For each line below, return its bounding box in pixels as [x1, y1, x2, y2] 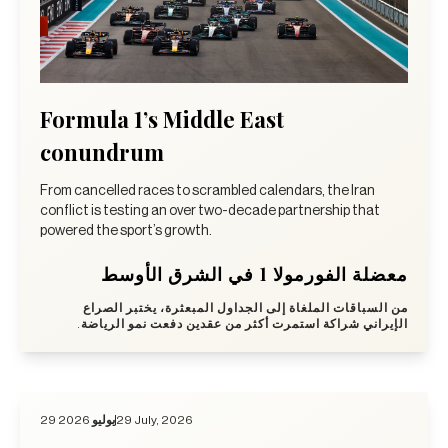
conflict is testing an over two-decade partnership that [40, 203, 380, 218]
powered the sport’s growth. [40, 223, 212, 238]
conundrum [40, 136, 164, 167]
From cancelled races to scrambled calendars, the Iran [40, 183, 375, 198]
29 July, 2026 [116, 413, 193, 426]
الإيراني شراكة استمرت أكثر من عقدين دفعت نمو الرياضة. [77, 317, 408, 330]
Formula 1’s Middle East [40, 103, 284, 134]
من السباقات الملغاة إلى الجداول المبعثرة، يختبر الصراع [83, 301, 408, 314]
